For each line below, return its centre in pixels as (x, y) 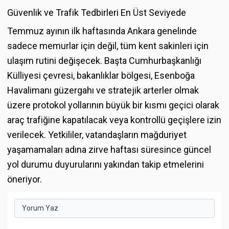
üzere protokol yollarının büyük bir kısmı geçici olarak (113, 105)
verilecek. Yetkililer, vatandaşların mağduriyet (97, 134)
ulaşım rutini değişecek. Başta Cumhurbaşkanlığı (104, 60)
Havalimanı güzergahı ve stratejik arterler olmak (103, 90)
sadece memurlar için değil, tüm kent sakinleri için (108, 45)
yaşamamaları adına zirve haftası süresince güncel (109, 149)
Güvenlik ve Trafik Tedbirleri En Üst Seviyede (97, 12)
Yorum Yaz (40, 208)
